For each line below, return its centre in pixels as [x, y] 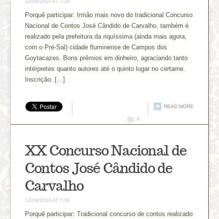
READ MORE [178, 106]
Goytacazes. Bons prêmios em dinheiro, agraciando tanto [107, 58]
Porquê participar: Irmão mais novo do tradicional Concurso [109, 15]
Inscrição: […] [45, 79]
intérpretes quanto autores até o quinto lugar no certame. [105, 68]
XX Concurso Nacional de [106, 150]
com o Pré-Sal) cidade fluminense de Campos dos [96, 47]
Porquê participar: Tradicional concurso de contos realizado [109, 214]
